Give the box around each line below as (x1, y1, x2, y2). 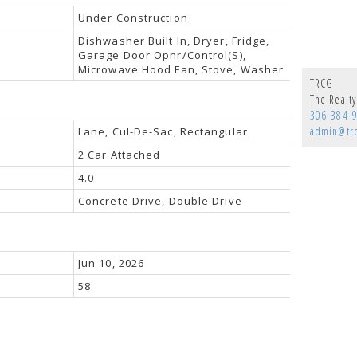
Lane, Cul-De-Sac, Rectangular (77, 124, 248, 139)
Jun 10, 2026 (77, 255, 145, 270)
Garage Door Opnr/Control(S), (77, 47, 246, 62)
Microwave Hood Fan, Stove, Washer (77, 61, 284, 76)
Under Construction (77, 10, 188, 25)
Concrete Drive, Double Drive (77, 193, 242, 208)
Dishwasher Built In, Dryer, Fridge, (77, 33, 270, 48)
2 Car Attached (77, 147, 161, 162)
